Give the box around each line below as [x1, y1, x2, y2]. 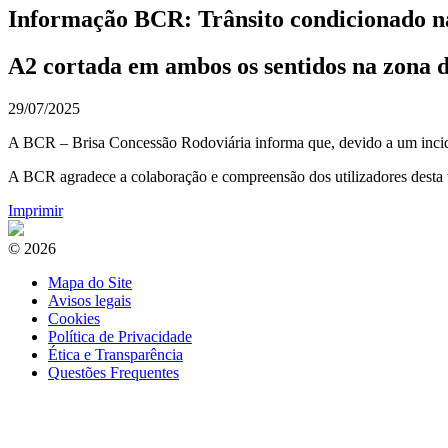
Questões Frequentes [48, 363, 179, 381]
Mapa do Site [48, 273, 132, 291]
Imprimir [8, 201, 63, 219]
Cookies [48, 309, 100, 327]
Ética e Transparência [48, 345, 183, 363]
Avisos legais [48, 291, 131, 309]
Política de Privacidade [48, 327, 192, 345]
